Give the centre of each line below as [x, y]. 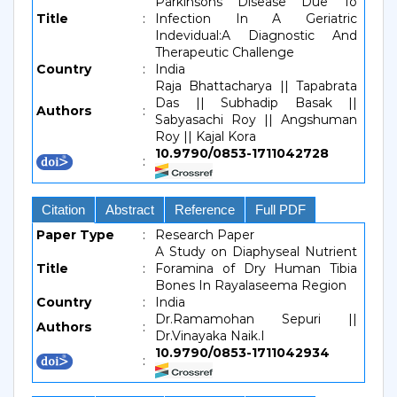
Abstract [130, 210]
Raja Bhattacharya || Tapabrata [256, 86]
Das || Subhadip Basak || [256, 103]
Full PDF [280, 210]
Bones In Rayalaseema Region [251, 285]
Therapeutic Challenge [225, 52]
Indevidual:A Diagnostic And [256, 35]
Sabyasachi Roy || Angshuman [256, 120]
